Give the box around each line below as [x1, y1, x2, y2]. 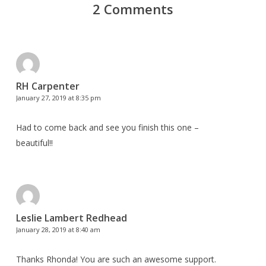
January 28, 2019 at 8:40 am [15, 224, 100, 234]
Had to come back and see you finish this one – [15, 121, 199, 133]
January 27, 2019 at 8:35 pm [15, 93, 101, 102]
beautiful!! [15, 137, 53, 148]
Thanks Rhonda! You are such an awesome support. [15, 253, 216, 265]
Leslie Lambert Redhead [15, 211, 127, 224]
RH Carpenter [15, 79, 80, 93]
